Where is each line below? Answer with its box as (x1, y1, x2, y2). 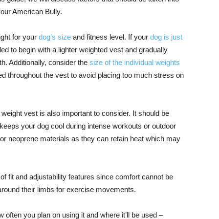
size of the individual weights (89, 58, 180, 66)
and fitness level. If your (71, 33, 150, 41)
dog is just (150, 33, 182, 41)
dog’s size (39, 33, 71, 41)
